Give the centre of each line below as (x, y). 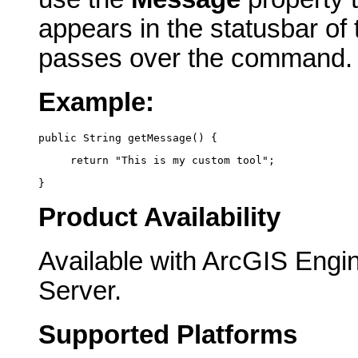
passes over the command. (195, 59)
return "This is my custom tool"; (157, 161)
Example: (96, 103)
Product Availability (159, 218)
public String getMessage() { (128, 137)
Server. (80, 291)
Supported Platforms (168, 334)
